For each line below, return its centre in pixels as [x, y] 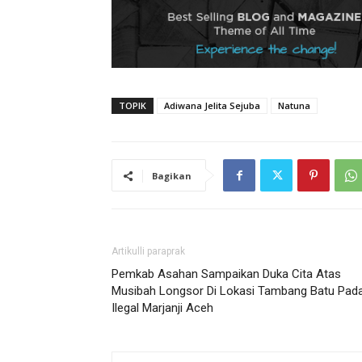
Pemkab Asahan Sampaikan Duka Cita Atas [226, 274]
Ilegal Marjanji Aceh [162, 308]
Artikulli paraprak [148, 251]
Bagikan [172, 176]
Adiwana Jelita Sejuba [212, 105]
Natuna [294, 105]
